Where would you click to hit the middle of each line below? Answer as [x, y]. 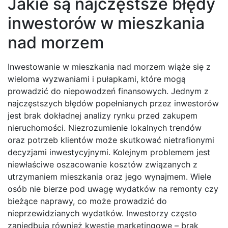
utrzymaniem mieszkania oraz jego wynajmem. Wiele [109, 177]
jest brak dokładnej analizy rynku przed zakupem [103, 116]
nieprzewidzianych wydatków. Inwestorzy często [102, 213]
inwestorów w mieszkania [106, 23]
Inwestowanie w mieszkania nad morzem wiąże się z [109, 67]
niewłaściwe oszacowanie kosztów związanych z [103, 165]
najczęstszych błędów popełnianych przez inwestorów [113, 104]
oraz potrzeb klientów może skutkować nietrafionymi [111, 140]
